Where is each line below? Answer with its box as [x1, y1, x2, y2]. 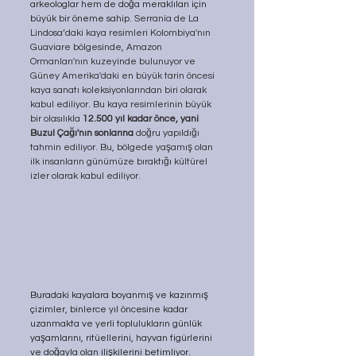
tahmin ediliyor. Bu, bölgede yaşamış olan [30, 141, 215, 153]
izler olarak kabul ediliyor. [30, 170, 141, 181]
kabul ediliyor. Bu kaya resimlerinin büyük [30, 99, 214, 110]
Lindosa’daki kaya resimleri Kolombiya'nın [30, 27, 213, 38]
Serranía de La [134, 13, 201, 24]
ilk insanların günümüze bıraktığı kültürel [30, 156, 210, 167]
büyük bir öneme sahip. [30, 13, 134, 24]
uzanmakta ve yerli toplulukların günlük [30, 319, 204, 330]
